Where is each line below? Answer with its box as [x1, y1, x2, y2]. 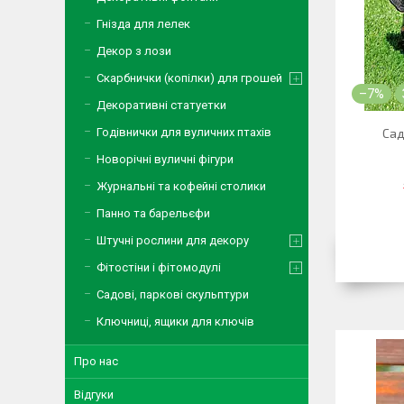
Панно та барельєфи [96, 207, 210, 220]
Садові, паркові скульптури [96, 288, 249, 301]
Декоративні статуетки [96, 98, 226, 112]
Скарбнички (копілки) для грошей [96, 71, 282, 85]
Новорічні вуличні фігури [96, 152, 234, 166]
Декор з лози [96, 44, 171, 58]
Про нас [74, 354, 118, 368]
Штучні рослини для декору [96, 234, 249, 247]
